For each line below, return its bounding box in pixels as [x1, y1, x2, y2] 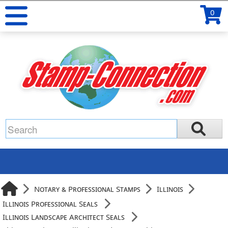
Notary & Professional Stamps [34, 183, 141, 194]
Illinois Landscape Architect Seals [3, 212, 125, 222]
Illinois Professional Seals [3, 198, 98, 209]
